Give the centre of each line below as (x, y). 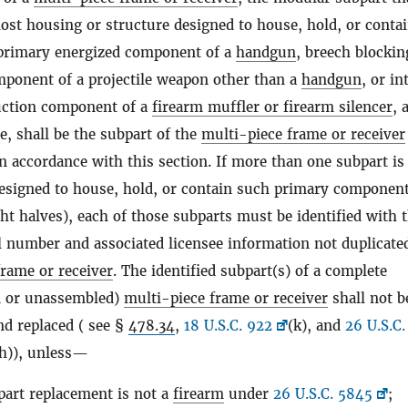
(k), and (316, 326)
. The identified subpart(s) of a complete (250, 271)
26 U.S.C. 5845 (323, 394)
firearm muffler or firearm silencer (272, 107)
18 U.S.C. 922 (228, 326)
